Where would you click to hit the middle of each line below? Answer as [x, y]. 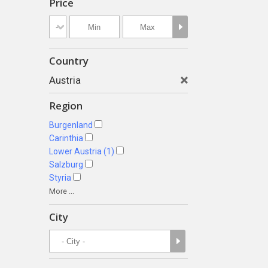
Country [69, 61]
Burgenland [71, 125]
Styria [60, 178]
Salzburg [66, 165]
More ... [62, 191]
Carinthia [66, 138]
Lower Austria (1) [82, 151]
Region [66, 106]
